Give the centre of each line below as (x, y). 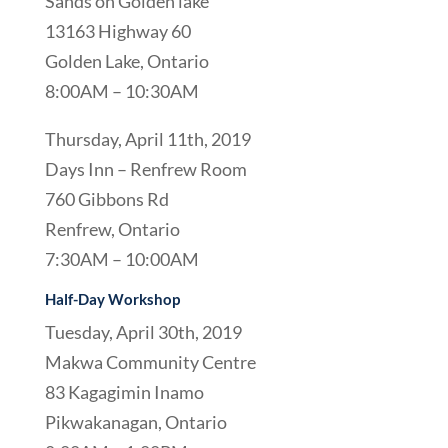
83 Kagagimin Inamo (124, 392)
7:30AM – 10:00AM (121, 259)
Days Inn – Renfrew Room (145, 169)
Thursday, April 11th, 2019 (147, 139)
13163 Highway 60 (117, 31)
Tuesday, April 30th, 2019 (143, 332)
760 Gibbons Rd (106, 199)
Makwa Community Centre (150, 362)
